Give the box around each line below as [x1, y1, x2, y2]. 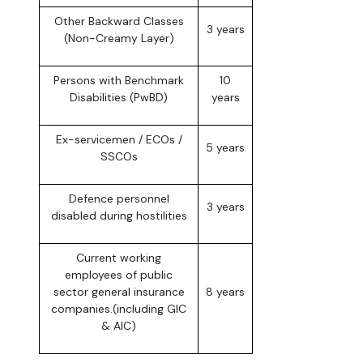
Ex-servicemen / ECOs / [55, 132, 182, 147]
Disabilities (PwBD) [70, 90, 168, 105]
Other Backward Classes [53, 14, 184, 29]
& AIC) [101, 318, 136, 334]
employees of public [65, 267, 173, 283]
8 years [206, 284, 245, 300]
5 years [206, 140, 245, 156]
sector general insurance [53, 284, 185, 300]
